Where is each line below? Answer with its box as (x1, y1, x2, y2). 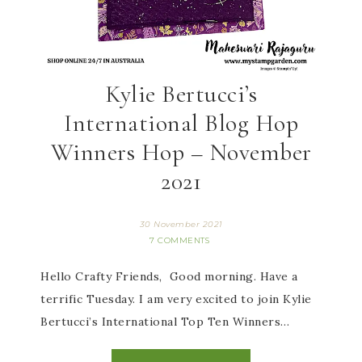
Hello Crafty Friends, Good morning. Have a (40, 269, 298, 284)
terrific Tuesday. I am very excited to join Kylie (40, 292, 312, 306)
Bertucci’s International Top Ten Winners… (40, 314, 290, 329)
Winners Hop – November (50, 137, 312, 167)
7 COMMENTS (149, 235, 209, 246)
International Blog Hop (64, 108, 298, 138)
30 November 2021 (139, 219, 223, 229)
